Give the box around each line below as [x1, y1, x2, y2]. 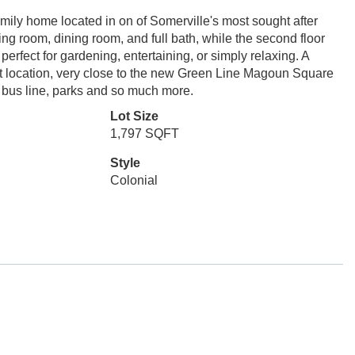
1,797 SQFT [109, 127, 179, 140]
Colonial [109, 174, 158, 187]
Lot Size [109, 109, 158, 123]
